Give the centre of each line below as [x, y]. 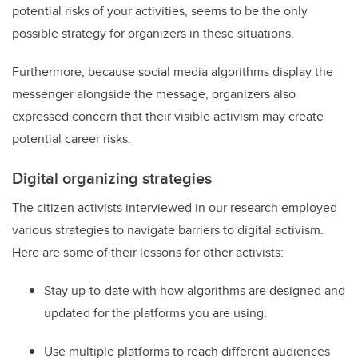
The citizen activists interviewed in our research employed [175, 207]
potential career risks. [72, 138]
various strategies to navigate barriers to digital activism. [168, 229]
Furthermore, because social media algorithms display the [173, 71]
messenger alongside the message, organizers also [154, 93]
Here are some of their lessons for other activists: [148, 252]
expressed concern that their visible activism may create [168, 116]
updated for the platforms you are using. [155, 312]
